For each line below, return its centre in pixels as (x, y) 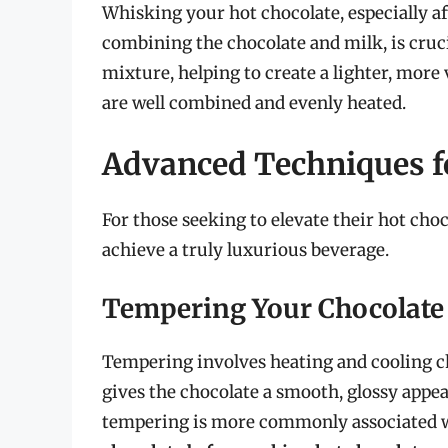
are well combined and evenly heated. (254, 102)
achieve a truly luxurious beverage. (245, 250)
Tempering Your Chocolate (273, 308)
